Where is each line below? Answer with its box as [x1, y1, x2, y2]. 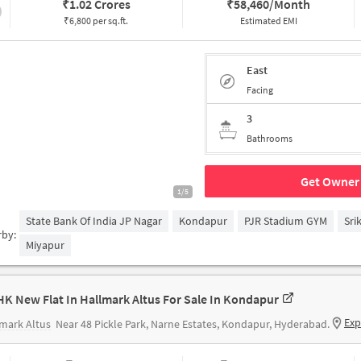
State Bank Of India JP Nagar [26, 214, 163, 228]
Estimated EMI [239, 15, 297, 27]
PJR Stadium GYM [244, 214, 328, 228]
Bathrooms [247, 132, 293, 144]
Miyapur [26, 238, 65, 252]
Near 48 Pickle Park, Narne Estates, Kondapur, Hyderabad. [56, 317, 330, 331]
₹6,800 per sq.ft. [64, 15, 129, 27]
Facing [247, 83, 273, 96]
